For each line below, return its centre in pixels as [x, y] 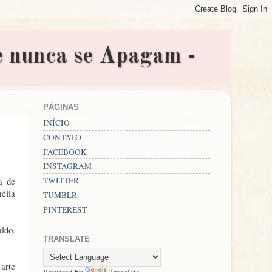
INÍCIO [56, 123]
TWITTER [61, 181]
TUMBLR [60, 195]
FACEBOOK [65, 151]
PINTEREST [65, 209]
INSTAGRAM [67, 166]
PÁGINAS [61, 107]
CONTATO [62, 137]
